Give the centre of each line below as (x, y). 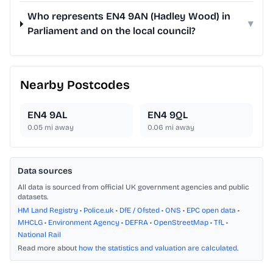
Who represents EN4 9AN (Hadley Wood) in (129, 16)
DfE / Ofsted (140, 211)
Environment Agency (84, 223)
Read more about (48, 248)
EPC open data (211, 211)
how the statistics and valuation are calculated (158, 248)
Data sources (45, 171)
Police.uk (99, 211)
